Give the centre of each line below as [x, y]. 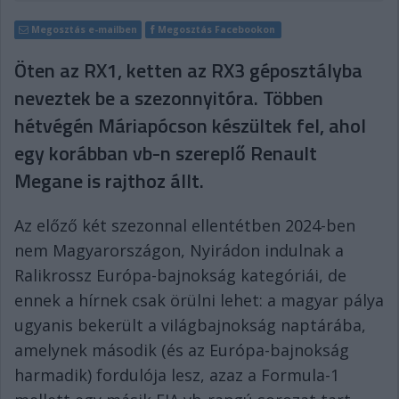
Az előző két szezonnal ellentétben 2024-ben [185, 225]
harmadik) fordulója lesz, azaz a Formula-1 [177, 375]
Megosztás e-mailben [84, 29]
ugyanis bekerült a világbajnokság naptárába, [190, 325]
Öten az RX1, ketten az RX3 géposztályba [188, 70]
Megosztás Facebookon [217, 29]
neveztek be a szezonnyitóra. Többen [169, 98]
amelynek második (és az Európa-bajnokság [182, 350]
